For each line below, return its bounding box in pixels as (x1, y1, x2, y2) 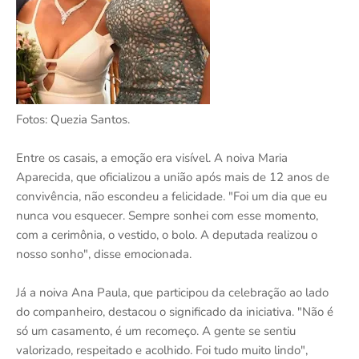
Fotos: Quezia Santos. (16, 111, 130, 127)
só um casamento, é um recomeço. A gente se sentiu (16, 322, 296, 339)
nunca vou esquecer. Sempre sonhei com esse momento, (16, 207, 318, 224)
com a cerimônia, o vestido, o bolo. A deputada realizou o (16, 226, 317, 243)
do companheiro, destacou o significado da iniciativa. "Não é (16, 303, 333, 320)
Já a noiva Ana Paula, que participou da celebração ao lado (16, 284, 329, 301)
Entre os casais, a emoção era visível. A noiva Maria (16, 149, 288, 166)
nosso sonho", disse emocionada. (16, 245, 192, 262)
